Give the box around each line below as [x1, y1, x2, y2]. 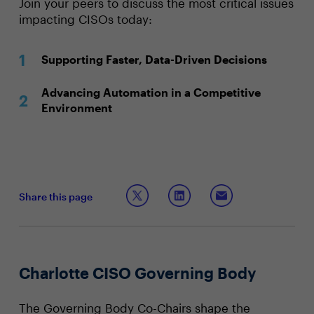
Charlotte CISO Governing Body [18, 264, 256, 282]
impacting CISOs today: [18, 12, 152, 26]
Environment [41, 101, 112, 114]
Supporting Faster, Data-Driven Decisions [41, 53, 267, 66]
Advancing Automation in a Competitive [41, 86, 261, 99]
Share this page [18, 190, 93, 203]
